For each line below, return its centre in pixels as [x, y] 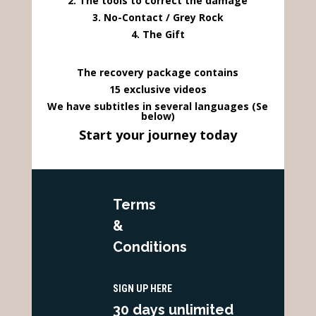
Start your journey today [158, 135]
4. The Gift [158, 34]
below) [158, 116]
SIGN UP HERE [142, 288]
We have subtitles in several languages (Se [158, 106]
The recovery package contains [158, 72]
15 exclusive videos [158, 89]
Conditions [150, 247]
